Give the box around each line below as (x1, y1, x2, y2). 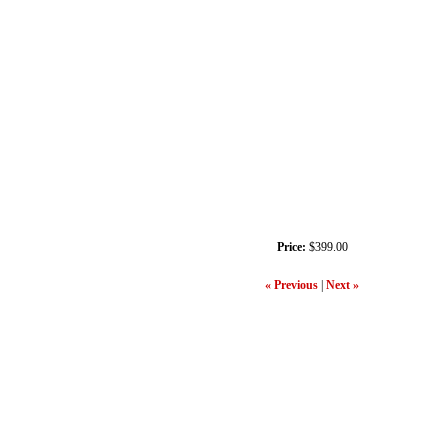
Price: (276, 240, 306, 254)
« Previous (264, 278, 318, 292)
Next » (325, 278, 359, 292)
